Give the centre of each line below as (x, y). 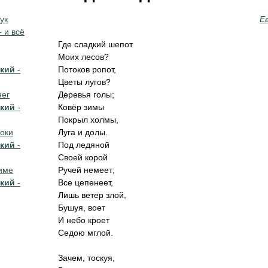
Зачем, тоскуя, (86, 258)
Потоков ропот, (87, 69)
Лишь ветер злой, (92, 195)
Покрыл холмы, (88, 120)
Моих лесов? (83, 57)
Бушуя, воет (82, 208)
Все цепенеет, (86, 182)
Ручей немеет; (86, 170)
